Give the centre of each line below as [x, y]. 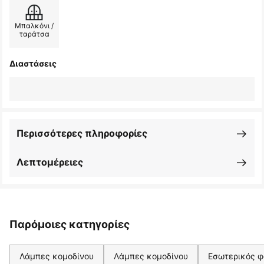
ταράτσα [34, 34]
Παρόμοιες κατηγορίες [70, 225]
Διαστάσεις [33, 64]
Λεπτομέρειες [50, 162]
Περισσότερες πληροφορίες [82, 133]
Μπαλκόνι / [34, 26]
